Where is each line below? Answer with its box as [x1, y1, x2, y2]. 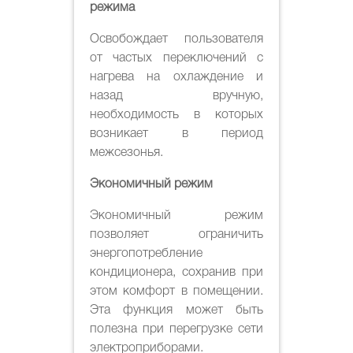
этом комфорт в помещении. [90, 285, 263, 297]
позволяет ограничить [90, 229, 263, 240]
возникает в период [90, 128, 263, 139]
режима [90, 2, 135, 13]
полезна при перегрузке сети [90, 323, 263, 335]
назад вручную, [90, 90, 263, 102]
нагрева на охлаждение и [90, 71, 263, 83]
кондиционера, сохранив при [90, 266, 263, 278]
